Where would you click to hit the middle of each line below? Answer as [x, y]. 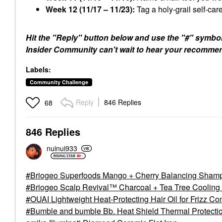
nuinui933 [62, 148]
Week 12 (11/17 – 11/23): [90, 9]
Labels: [38, 69]
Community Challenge [59, 82]
